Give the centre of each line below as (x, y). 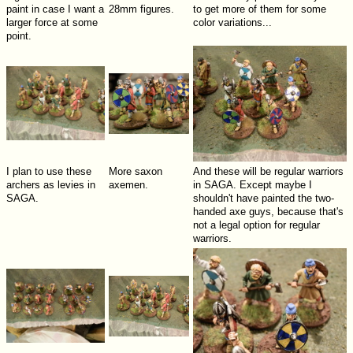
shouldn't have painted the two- (263, 199)
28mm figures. (141, 9)
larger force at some (52, 23)
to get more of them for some (259, 9)
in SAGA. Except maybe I (252, 185)
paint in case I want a (55, 9)
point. (19, 36)
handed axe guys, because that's (268, 212)
